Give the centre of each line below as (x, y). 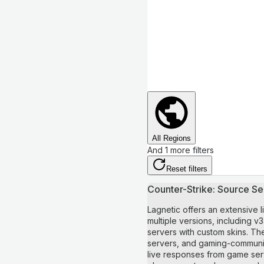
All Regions (171, 138)
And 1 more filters (181, 150)
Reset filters (187, 169)
